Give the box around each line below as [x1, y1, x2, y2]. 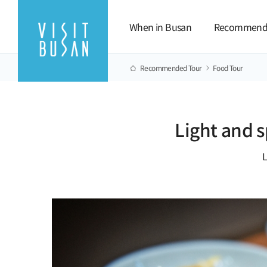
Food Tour [212, 62, 243, 73]
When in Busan [129, 20, 192, 34]
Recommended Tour [140, 62, 202, 73]
